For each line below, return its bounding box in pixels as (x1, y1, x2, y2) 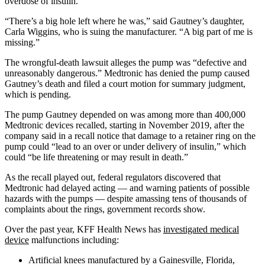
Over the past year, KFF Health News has (5, 224, 163, 234)
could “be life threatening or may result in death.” (5, 151, 188, 162)
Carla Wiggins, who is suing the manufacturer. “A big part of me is (5, 26, 253, 37)
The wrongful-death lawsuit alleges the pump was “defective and (5, 57, 247, 67)
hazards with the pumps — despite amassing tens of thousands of (5, 193, 247, 203)
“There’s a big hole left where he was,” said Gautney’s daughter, (5, 15, 244, 26)
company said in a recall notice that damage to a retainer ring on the (5, 130, 256, 141)
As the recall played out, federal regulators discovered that (5, 172, 221, 182)
